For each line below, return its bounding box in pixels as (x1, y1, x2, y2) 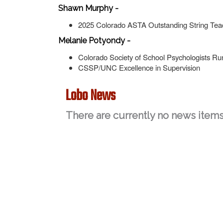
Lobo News (66, 85, 115, 108)
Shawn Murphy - (58, 3, 120, 13)
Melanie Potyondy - (58, 36, 132, 45)
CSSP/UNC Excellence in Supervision (78, 62, 200, 73)
